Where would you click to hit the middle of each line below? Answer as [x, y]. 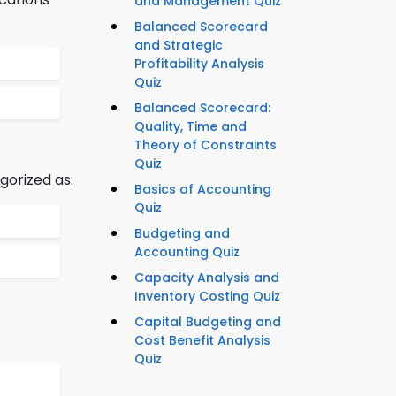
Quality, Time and [190, 127]
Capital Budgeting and [208, 322]
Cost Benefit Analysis [202, 341]
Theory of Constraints [206, 145]
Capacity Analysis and [207, 278]
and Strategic [179, 46]
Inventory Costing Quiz [207, 297]
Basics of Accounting [203, 190]
